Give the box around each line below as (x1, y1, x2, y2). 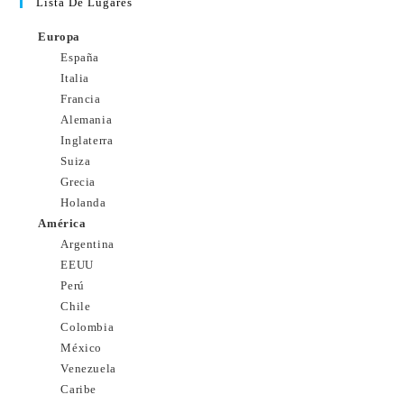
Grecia (60, 175, 96, 188)
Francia (60, 92, 101, 106)
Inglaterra (60, 133, 114, 147)
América (38, 216, 87, 230)
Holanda (60, 196, 106, 209)
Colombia (60, 320, 115, 334)
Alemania (60, 113, 113, 126)
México (60, 341, 103, 354)
